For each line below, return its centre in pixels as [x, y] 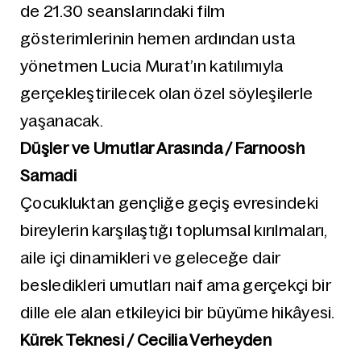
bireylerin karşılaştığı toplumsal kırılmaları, [174, 230]
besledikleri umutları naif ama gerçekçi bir [176, 285]
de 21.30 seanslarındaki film [123, 11]
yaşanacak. [62, 121]
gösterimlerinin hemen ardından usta [158, 39]
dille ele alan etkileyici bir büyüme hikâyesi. [178, 313]
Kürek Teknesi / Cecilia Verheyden [146, 340]
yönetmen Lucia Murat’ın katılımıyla [152, 66]
